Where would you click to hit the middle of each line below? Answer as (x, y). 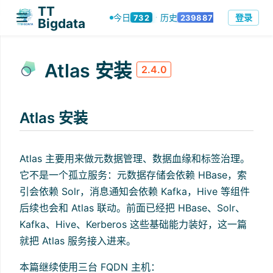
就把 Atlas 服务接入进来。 (78, 240)
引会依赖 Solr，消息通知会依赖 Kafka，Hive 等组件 (135, 191)
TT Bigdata (72, 17)
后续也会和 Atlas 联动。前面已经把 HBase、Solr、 (132, 207)
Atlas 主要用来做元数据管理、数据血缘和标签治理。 (135, 158)
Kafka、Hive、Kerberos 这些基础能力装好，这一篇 (133, 224)
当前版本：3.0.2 (143, 15)
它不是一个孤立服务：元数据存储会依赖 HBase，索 (133, 175)
